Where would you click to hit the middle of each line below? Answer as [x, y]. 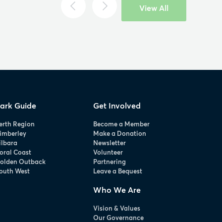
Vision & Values [117, 208]
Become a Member [122, 124]
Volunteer [108, 152]
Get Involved [117, 105]
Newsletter [110, 142]
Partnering [110, 161]
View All [154, 8]
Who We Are [117, 189]
